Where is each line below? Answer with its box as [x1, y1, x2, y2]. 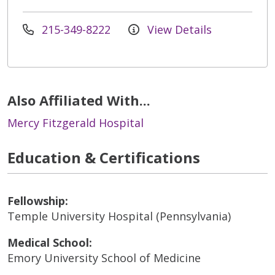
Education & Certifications [7, 147, 200, 168]
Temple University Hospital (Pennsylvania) [7, 208, 231, 223]
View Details [144, 21, 212, 37]
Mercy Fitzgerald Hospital [7, 115, 144, 130]
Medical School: [7, 234, 92, 250]
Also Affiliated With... [7, 90, 150, 109]
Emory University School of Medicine [7, 250, 201, 265]
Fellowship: [7, 193, 68, 208]
